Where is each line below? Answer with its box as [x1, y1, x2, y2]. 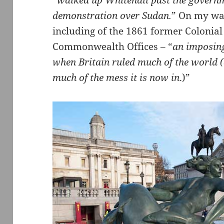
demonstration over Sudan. [52, 9, 172, 22]
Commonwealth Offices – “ [52, 40, 173, 53]
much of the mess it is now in [52, 71, 180, 84]
